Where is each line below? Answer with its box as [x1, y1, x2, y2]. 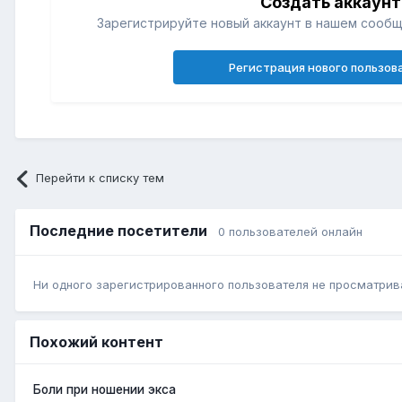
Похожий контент [30, 332, 163, 351]
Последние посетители [30, 222, 218, 240]
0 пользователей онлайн [218, 224, 363, 240]
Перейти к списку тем [36, 170, 165, 186]
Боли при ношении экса [33, 381, 176, 397]
